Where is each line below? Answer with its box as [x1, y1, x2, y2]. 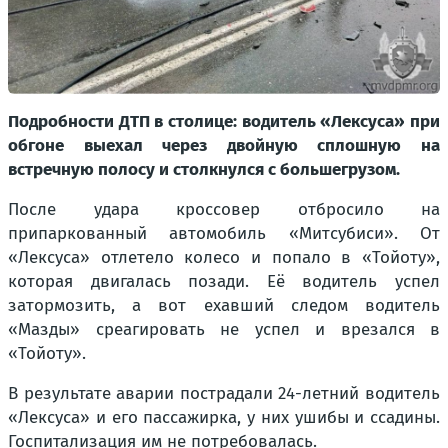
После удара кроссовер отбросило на [8, 198, 440, 220]
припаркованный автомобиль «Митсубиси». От [8, 222, 440, 244]
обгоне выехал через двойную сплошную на [8, 134, 440, 156]
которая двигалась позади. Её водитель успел [8, 270, 440, 292]
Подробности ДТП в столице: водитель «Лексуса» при [8, 110, 440, 132]
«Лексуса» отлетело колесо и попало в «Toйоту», [8, 246, 440, 268]
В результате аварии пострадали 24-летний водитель [8, 382, 440, 404]
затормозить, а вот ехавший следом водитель [8, 294, 440, 316]
